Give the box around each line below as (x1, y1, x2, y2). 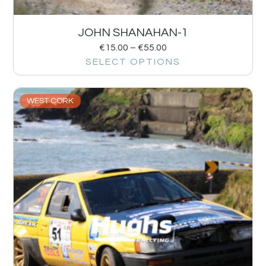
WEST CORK (27, 97, 74, 106)
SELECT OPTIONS (85, 57, 180, 67)
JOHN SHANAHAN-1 (78, 27, 188, 39)
